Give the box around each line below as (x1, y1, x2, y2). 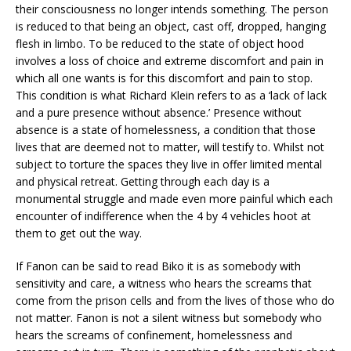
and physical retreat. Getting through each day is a (16, 173, 270, 189)
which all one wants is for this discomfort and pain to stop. (16, 70, 313, 85)
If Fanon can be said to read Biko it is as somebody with (16, 258, 301, 273)
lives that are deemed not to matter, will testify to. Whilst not (16, 139, 324, 154)
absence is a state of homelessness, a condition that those (16, 121, 316, 137)
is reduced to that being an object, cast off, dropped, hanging (16, 18, 326, 34)
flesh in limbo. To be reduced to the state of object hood (16, 35, 304, 51)
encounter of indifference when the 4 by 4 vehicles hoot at (16, 208, 311, 223)
